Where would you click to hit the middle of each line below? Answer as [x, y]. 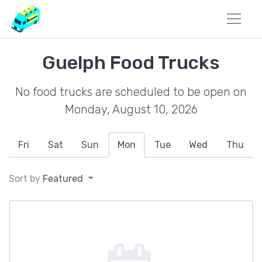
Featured [63, 179]
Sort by [26, 179]
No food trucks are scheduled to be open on [131, 92]
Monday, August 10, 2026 [131, 109]
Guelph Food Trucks [131, 63]
